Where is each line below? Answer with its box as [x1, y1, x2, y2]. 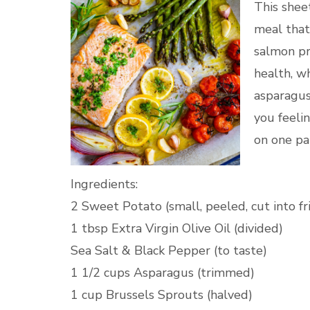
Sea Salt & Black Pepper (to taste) [71, 242, 267, 259]
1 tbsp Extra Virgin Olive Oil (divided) [71, 220, 283, 237]
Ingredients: [71, 176, 138, 192]
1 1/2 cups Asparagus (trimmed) [71, 264, 255, 281]
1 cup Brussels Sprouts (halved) [71, 286, 253, 303]
